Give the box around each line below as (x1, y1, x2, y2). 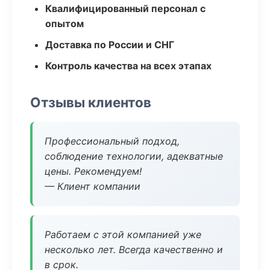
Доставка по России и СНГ (45, 39, 174, 51)
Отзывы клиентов (30, 94, 151, 110)
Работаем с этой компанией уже (45, 228, 201, 240)
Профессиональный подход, (45, 135, 180, 147)
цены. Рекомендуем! (45, 165, 142, 177)
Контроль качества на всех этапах (45, 60, 212, 72)
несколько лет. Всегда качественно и (45, 243, 223, 256)
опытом (45, 17, 84, 30)
